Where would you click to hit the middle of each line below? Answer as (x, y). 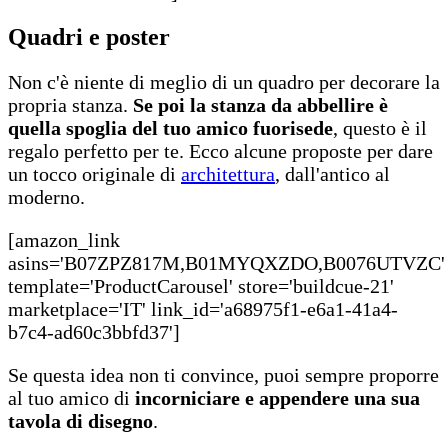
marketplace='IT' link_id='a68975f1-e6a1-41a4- (203, 308)
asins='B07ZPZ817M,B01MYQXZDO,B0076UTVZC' (226, 262)
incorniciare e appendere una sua (275, 397)
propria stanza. (70, 104)
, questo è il (380, 127)
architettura (228, 173)
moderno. (46, 196)
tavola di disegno (80, 420)
